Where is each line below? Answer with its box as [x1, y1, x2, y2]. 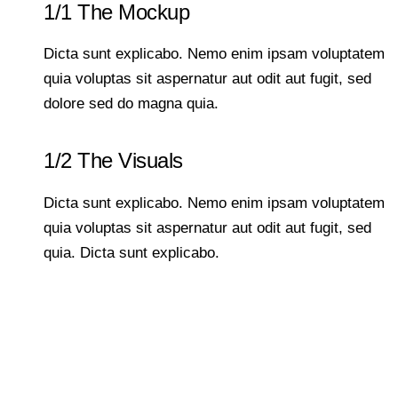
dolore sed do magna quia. [44, 95, 219, 113]
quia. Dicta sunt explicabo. [44, 244, 220, 262]
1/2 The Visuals [44, 148, 183, 173]
